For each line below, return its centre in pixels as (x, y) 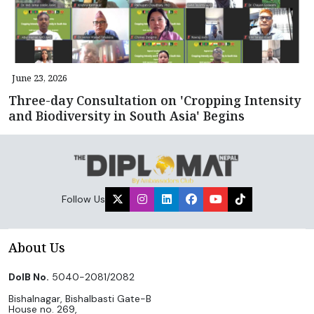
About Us (37, 247)
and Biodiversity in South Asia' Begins (127, 115)
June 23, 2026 (40, 77)
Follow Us (83, 199)
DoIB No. (29, 277)
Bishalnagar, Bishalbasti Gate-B (80, 298)
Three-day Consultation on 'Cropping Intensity (155, 100)
